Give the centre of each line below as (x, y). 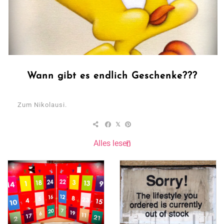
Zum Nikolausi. (42, 105)
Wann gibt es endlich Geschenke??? (112, 76)
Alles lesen (112, 143)
